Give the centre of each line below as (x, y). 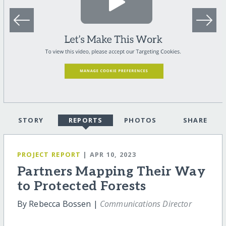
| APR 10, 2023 (110, 155)
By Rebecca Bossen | (58, 204)
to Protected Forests (81, 186)
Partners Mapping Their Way (111, 172)
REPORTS (86, 120)
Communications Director (146, 204)
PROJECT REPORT (49, 155)
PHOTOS (140, 120)
